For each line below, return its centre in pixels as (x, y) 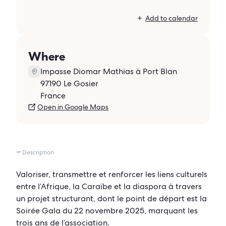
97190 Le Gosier (69, 83)
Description (38, 152)
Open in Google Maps (73, 107)
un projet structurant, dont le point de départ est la (111, 199)
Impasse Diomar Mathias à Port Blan (109, 71)
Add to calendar (172, 18)
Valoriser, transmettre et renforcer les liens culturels (112, 174)
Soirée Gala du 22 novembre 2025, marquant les (107, 211)
